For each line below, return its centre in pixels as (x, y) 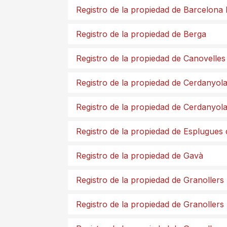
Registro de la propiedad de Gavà (140, 156)
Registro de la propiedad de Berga (141, 34)
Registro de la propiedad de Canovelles (151, 58)
